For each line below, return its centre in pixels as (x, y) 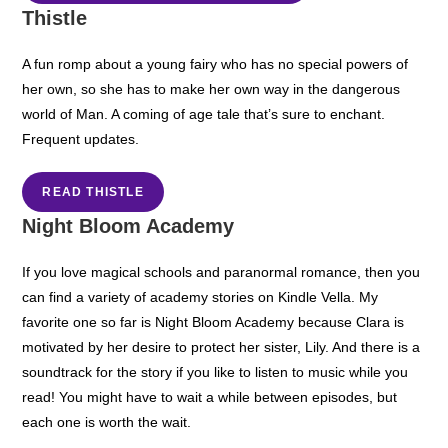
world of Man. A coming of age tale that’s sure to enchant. (204, 113)
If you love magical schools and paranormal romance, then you (221, 271)
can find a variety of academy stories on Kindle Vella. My (200, 296)
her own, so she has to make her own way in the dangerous (211, 88)
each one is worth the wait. (107, 421)
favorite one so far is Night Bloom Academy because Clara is (213, 321)
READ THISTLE (93, 191)
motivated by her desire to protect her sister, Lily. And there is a (221, 346)
